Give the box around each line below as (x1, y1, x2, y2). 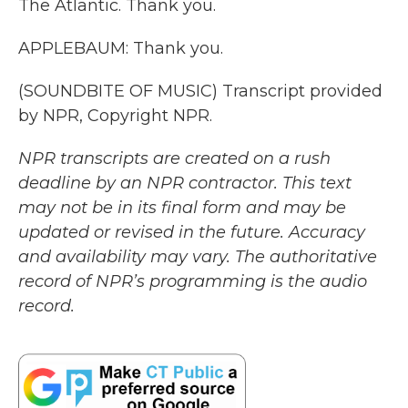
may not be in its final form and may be (18, 198, 346, 218)
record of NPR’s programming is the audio (18, 271, 367, 291)
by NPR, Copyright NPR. (18, 106, 212, 126)
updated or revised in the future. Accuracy (18, 222, 365, 242)
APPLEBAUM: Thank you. (18, 38, 223, 58)
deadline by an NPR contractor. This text (18, 173, 352, 193)
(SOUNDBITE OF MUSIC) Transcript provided (18, 81, 382, 101)
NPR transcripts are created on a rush (18, 148, 331, 168)
